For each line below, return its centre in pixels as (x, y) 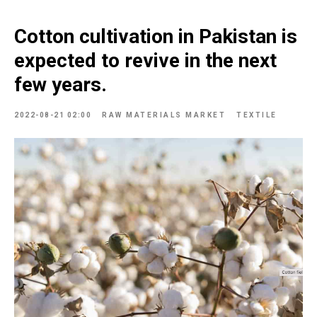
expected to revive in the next (145, 60)
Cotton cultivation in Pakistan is (156, 36)
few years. (60, 84)
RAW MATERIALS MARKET (164, 115)
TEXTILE (257, 115)
